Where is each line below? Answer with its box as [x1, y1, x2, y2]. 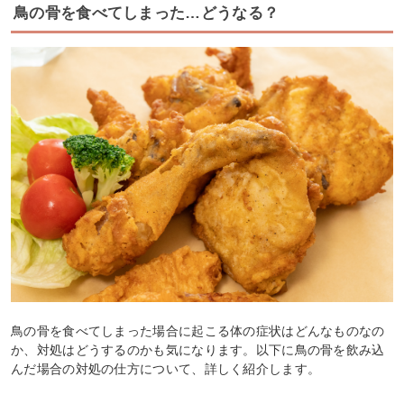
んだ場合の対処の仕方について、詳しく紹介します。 [11, 361, 321, 376]
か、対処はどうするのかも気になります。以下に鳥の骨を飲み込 [11, 342, 385, 357]
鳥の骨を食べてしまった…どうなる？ [14, 4, 280, 22]
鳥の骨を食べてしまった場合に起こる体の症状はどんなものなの [11, 323, 385, 338]
